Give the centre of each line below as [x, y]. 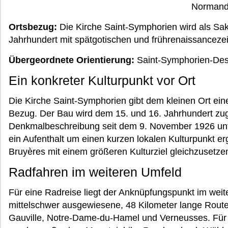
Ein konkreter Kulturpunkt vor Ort [102, 80]
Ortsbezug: [33, 27]
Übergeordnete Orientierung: [72, 60]
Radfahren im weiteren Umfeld [95, 172]
